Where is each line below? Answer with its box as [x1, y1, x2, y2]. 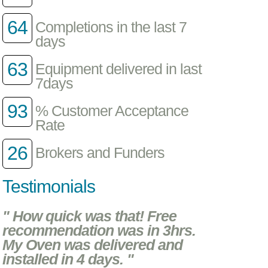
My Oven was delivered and [2, 236, 183, 253]
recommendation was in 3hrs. [2, 222, 196, 239]
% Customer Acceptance [35, 103, 189, 120]
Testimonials [2, 176, 96, 197]
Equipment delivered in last [35, 61, 202, 78]
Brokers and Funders [35, 145, 165, 162]
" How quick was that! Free [2, 208, 177, 224]
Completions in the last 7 [35, 19, 187, 36]
